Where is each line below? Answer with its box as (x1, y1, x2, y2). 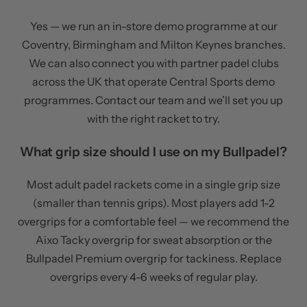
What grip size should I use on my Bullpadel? (20, 143, 287, 160)
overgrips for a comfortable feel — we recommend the (18, 214, 289, 229)
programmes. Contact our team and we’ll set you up (24, 93, 283, 107)
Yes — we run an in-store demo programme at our (29, 19, 278, 33)
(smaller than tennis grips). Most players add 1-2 (32, 196, 275, 210)
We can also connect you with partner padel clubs (28, 56, 279, 70)
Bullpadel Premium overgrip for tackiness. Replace (25, 251, 282, 266)
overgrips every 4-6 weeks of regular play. (49, 270, 258, 284)
